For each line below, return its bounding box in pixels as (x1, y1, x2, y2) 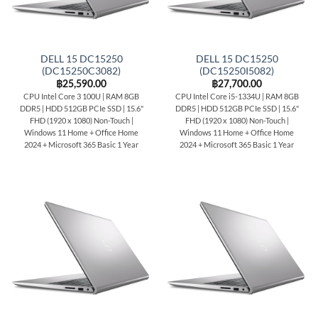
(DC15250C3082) (42, 65, 121, 77)
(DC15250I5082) (199, 65, 274, 77)
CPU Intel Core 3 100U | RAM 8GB (23, 92, 139, 102)
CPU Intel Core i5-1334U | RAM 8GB (175, 92, 299, 102)
